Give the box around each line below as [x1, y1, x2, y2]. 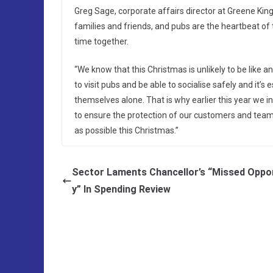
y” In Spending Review [72, 183, 171, 196]
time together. [74, 37, 129, 47]
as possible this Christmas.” [74, 126, 179, 136]
